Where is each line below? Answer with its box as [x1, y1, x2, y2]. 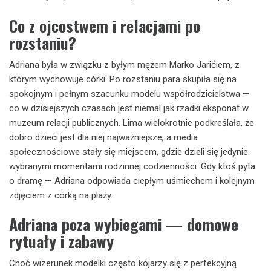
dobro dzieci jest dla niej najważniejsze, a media [9, 131, 198, 143]
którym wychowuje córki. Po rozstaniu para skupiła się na [9, 73, 237, 85]
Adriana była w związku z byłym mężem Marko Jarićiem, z [9, 59, 240, 70]
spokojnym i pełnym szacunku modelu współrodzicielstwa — [9, 88, 250, 99]
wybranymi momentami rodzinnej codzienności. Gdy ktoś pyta [9, 160, 255, 172]
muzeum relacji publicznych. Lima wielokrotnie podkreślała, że [9, 117, 254, 128]
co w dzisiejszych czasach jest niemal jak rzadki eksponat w [9, 102, 249, 114]
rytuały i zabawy [9, 229, 114, 253]
